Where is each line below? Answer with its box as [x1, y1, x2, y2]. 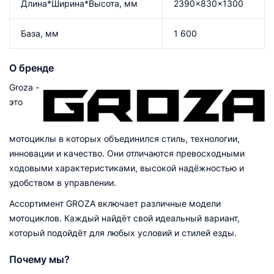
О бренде [9, 61, 54, 74]
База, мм [21, 28, 59, 39]
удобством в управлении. [9, 177, 116, 188]
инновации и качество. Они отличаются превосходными [9, 147, 245, 158]
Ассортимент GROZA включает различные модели [9, 198, 221, 209]
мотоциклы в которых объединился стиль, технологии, [9, 133, 240, 144]
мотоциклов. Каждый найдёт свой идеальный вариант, [9, 212, 240, 223]
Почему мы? [9, 253, 70, 265]
